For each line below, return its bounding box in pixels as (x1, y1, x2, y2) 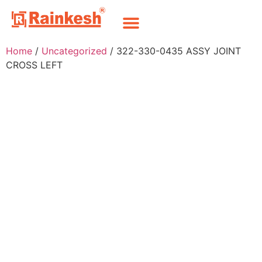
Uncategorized (42, 45, 107, 57)
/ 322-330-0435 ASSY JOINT (107, 45, 241, 57)
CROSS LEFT (6, 59, 63, 71)
